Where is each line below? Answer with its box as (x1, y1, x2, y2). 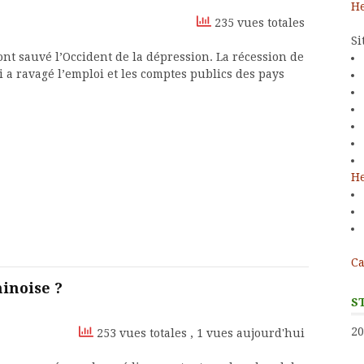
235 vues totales (211, 15, 305, 29)
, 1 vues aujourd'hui (190, 326, 305, 340)
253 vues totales (93, 326, 190, 340)
